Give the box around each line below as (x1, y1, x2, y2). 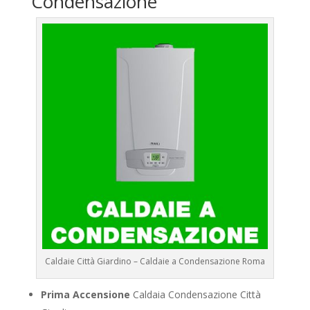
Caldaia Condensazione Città (129, 288, 261, 302)
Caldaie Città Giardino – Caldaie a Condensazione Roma (44, 255, 265, 268)
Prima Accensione (40, 288, 130, 302)
